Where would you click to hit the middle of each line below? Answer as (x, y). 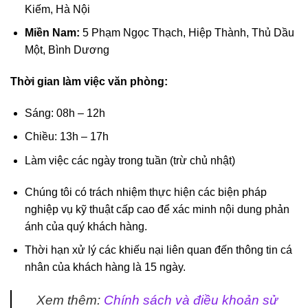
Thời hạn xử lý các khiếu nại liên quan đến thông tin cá (158, 250)
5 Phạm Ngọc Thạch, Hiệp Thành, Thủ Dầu (187, 33)
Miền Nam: (52, 33)
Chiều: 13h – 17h (66, 137)
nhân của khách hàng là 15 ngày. (105, 267)
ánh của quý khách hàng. (86, 226)
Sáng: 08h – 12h (65, 113)
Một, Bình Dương (67, 50)
